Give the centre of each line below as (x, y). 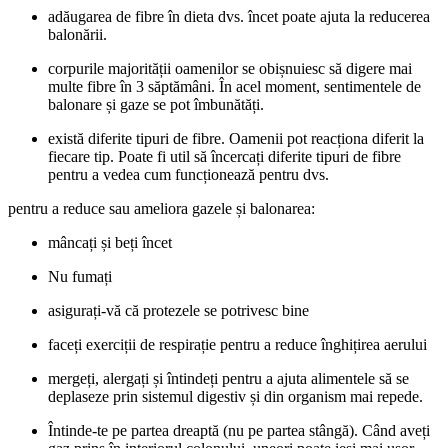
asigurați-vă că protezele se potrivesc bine (178, 310)
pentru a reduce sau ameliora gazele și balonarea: (161, 208)
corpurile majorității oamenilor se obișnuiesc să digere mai (230, 68)
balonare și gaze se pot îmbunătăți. (156, 104)
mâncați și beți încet (110, 242)
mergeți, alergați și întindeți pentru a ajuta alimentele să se (228, 378)
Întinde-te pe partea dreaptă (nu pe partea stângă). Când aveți (239, 430)
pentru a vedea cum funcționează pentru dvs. (188, 174)
